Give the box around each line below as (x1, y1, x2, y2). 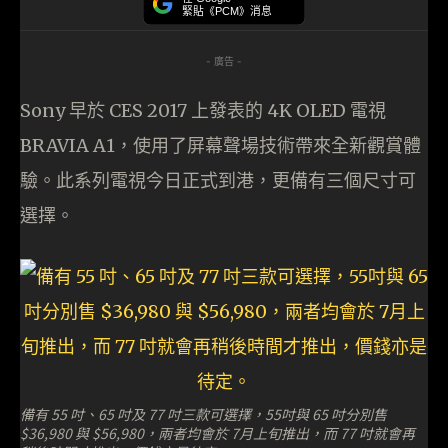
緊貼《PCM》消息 (182, 4, 272, 18)
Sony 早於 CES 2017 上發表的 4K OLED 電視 (20, 99, 386, 123)
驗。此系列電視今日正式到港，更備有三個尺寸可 (20, 169, 416, 193)
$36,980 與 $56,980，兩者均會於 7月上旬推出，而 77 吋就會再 (20, 423, 415, 444)
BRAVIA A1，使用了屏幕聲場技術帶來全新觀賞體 (20, 134, 421, 158)
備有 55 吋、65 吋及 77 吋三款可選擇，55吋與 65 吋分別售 (20, 404, 387, 425)
